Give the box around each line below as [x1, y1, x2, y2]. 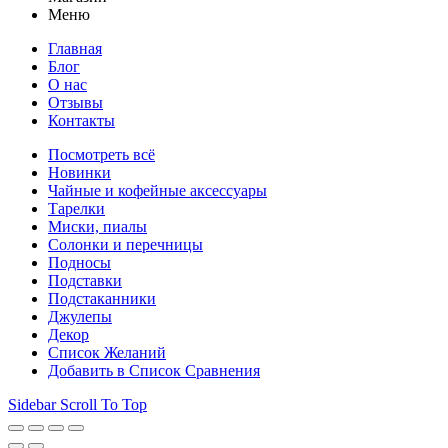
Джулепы [48, 307, 112, 325]
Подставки [48, 271, 122, 289]
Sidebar [8, 395, 60, 413]
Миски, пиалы [48, 217, 147, 235]
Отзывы [48, 93, 103, 111]
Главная [48, 39, 102, 57]
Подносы [48, 253, 111, 271]
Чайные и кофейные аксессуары [48, 181, 267, 199]
